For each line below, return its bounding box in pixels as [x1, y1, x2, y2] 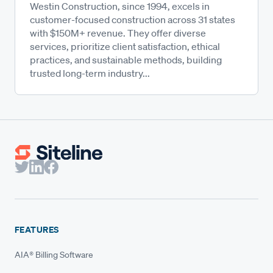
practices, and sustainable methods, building [30, 54, 222, 66]
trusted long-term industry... [30, 67, 150, 79]
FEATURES [15, 224, 59, 236]
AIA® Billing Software [15, 249, 93, 261]
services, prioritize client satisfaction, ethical [30, 40, 220, 52]
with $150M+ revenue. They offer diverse [30, 27, 206, 39]
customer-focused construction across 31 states [30, 13, 235, 26]
